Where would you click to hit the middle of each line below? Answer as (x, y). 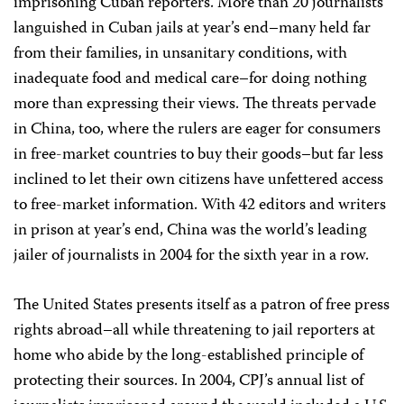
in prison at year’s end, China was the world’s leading (190, 231)
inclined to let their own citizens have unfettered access (198, 180)
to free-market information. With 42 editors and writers (200, 206)
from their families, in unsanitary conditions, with (180, 54)
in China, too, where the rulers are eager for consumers (197, 130)
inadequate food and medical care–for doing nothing (190, 79)
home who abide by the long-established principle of (188, 356)
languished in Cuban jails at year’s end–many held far (192, 29)
